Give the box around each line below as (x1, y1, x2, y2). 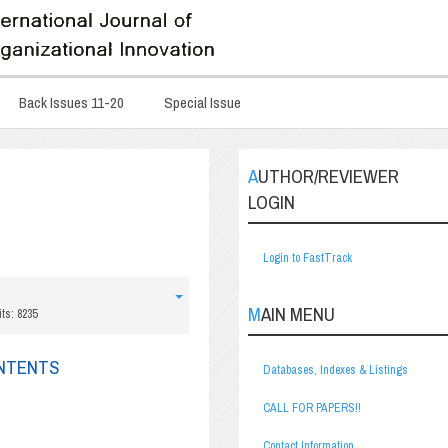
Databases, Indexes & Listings (263, 362, 408, 378)
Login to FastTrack (263, 250, 352, 266)
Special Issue (164, 92, 241, 113)
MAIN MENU (261, 301, 335, 327)
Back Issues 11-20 (19, 92, 124, 113)
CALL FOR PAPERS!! (263, 400, 361, 416)
